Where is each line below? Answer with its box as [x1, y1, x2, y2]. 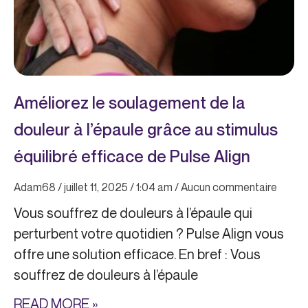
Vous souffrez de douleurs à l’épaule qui [14, 204, 252, 222]
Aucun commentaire [179, 180, 277, 195]
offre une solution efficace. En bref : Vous [14, 245, 261, 263]
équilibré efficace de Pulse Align [14, 146, 250, 166]
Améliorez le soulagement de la [14, 93, 245, 113]
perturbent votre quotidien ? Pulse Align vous [14, 225, 284, 243]
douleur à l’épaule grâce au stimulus [14, 120, 278, 140]
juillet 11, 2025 [62, 180, 130, 195]
